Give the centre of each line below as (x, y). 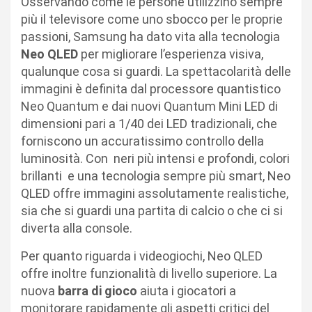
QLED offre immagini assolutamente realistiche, (155, 193)
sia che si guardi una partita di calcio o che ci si (152, 210)
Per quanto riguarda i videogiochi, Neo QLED (142, 256)
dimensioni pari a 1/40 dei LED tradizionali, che (149, 123)
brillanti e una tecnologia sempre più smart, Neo (156, 175)
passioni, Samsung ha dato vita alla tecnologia (150, 36)
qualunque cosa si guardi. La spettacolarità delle (156, 71)
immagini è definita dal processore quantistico (151, 88)
